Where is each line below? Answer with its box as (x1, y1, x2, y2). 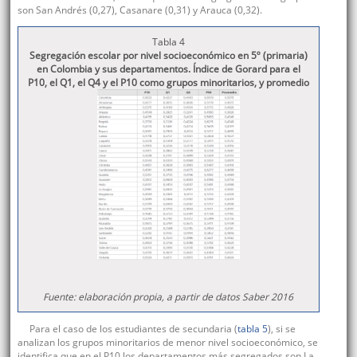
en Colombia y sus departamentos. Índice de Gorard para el (36, 62, 300, 76)
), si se (267, 321, 296, 335)
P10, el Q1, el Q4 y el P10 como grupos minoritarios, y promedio (27, 76, 309, 90)
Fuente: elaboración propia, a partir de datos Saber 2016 (43, 289, 294, 304)
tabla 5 (237, 321, 268, 335)
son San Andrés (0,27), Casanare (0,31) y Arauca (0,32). (17, 3, 262, 18)
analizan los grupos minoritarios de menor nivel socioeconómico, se (17, 335, 318, 349)
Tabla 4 (151, 35, 185, 49)
